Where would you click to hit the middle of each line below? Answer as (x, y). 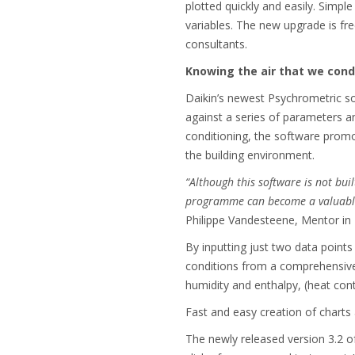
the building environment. (250, 155)
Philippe (205, 220)
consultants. (216, 44)
